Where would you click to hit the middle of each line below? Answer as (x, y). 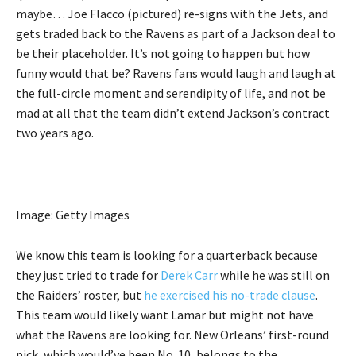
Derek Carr (189, 275)
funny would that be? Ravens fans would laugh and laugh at (176, 74)
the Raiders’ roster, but (80, 295)
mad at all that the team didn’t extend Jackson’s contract (173, 113)
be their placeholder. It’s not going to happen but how (163, 54)
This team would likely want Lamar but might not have (165, 315)
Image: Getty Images (73, 215)
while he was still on (274, 275)
